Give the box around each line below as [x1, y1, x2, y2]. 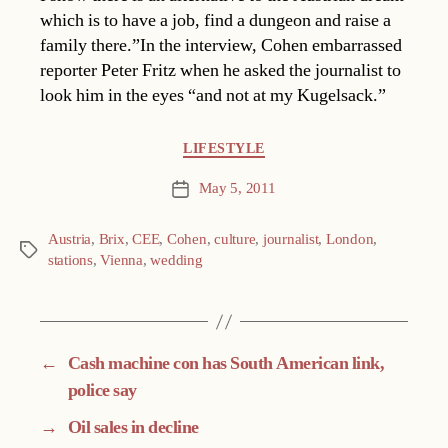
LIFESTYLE [183, 139, 265, 157]
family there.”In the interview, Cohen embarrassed [40, 33, 402, 57]
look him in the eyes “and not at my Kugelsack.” [40, 83, 386, 107]
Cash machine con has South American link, [67, 352, 385, 376]
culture [214, 230, 256, 250]
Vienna [100, 251, 143, 271]
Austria [48, 230, 92, 250]
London [325, 230, 374, 250]
